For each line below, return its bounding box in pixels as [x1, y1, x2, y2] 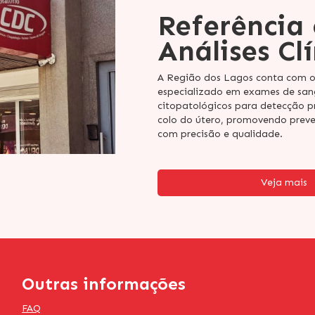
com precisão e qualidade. [157, 128, 283, 141]
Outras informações [22, 274, 186, 295]
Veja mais [261, 176, 307, 189]
